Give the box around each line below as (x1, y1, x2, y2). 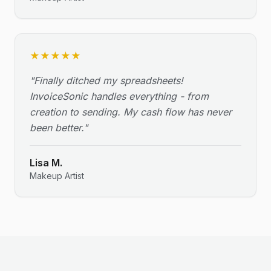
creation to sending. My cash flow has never (30, 106, 232, 118)
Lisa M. (30, 157, 62, 169)
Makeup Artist (30, 171, 84, 181)
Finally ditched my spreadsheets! (34, 74, 183, 87)
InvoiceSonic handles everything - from (30, 90, 209, 102)
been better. (30, 122, 83, 134)
